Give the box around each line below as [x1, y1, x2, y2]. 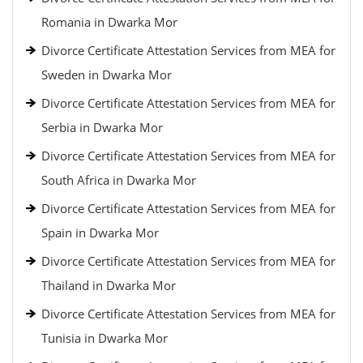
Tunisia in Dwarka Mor [41, 330, 168, 346]
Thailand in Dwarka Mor [41, 277, 176, 293]
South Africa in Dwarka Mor [41, 172, 196, 188]
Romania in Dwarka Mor [41, 14, 177, 30]
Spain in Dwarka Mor [41, 224, 159, 241]
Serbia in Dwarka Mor [41, 119, 163, 135]
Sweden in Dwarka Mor [41, 66, 172, 83]
